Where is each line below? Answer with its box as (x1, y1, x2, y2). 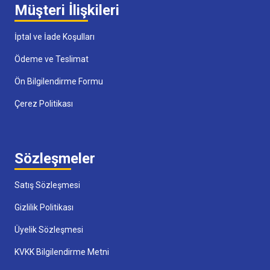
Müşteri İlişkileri (14, 1, 119, 19)
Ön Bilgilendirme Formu (14, 76, 103, 86)
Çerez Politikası (14, 98, 73, 108)
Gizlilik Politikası (14, 202, 74, 212)
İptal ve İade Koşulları (14, 31, 95, 42)
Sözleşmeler (14, 149, 95, 167)
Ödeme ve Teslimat (14, 54, 89, 64)
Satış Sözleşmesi (14, 180, 80, 190)
